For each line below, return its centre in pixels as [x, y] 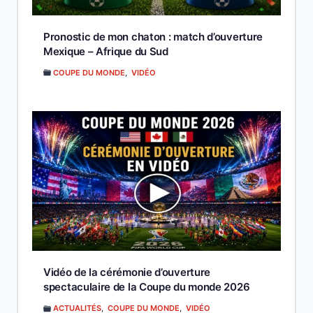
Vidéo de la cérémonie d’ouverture [127, 272]
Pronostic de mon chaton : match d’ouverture [153, 36]
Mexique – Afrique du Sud [106, 51]
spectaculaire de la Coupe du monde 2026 [147, 287]
